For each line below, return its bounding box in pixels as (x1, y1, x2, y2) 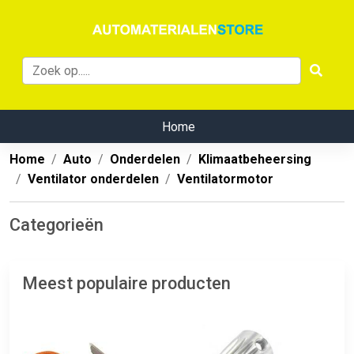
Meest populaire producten (22, 273, 231, 294)
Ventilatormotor (177, 171, 273, 187)
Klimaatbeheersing (198, 152, 311, 168)
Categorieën (9, 215, 104, 235)
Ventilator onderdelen (28, 171, 159, 187)
